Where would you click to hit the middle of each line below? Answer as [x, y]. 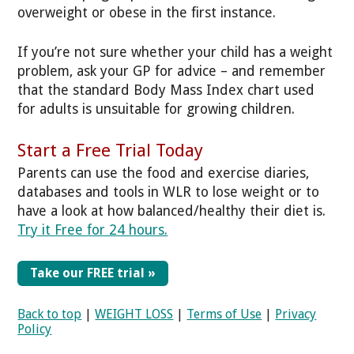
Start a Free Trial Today [111, 150]
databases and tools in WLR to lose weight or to [169, 192]
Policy [35, 329]
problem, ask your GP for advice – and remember [172, 72]
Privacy [296, 314]
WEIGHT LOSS [134, 314]
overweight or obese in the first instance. [147, 12]
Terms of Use [224, 314]
